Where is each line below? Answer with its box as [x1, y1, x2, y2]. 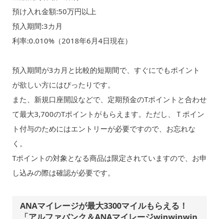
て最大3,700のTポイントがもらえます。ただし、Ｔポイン [12, 109, 204, 119]
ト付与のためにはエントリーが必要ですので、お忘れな [12, 124, 196, 134]
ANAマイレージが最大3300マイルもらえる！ [20, 200, 188, 212]
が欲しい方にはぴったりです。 [12, 80, 115, 90]
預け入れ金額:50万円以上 [12, 6, 96, 16]
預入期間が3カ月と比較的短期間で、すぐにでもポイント [12, 65, 200, 75]
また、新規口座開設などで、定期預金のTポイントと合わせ [12, 94, 207, 105]
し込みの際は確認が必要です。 [12, 168, 115, 178]
